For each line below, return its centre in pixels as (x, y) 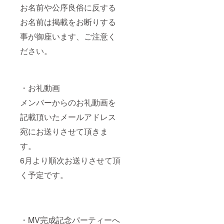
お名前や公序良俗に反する (68, 7)
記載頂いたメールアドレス (68, 116)
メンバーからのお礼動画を (68, 102)
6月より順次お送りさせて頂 (70, 160)
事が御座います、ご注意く (68, 36)
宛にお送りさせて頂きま (64, 131)
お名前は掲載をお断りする (68, 21)
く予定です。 (44, 174)
